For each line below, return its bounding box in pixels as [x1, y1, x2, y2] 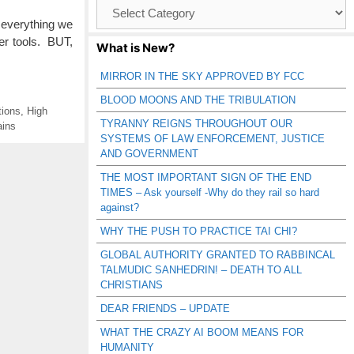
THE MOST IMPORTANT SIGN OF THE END [100, 171, 311, 183]
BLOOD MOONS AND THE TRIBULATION [100, 94, 296, 106]
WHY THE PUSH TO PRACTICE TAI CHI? [100, 225, 297, 237]
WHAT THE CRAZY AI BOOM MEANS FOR [100, 326, 303, 338]
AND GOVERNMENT [100, 148, 198, 160]
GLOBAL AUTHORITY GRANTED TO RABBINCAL [100, 249, 335, 261]
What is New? [96, 40, 175, 55]
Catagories [96, 13, 145, 24]
